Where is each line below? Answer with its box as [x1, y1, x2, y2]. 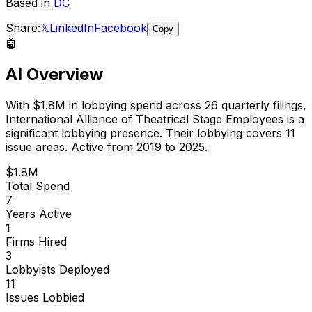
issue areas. [6, 139, 68, 154]
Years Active [6, 206, 72, 221]
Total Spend [6, 178, 70, 193]
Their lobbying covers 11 [162, 125, 295, 140]
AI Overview [6, 63, 103, 84]
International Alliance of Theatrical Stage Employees [6, 111, 283, 126]
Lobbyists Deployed [6, 262, 109, 276]
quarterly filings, [218, 97, 306, 112]
